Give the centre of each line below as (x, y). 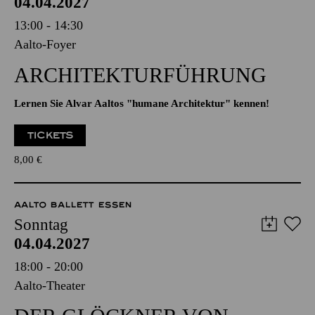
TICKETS (50, 178)
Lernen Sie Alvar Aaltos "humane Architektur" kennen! (142, 146)
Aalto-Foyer (45, 87)
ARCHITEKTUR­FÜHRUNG (140, 118)
